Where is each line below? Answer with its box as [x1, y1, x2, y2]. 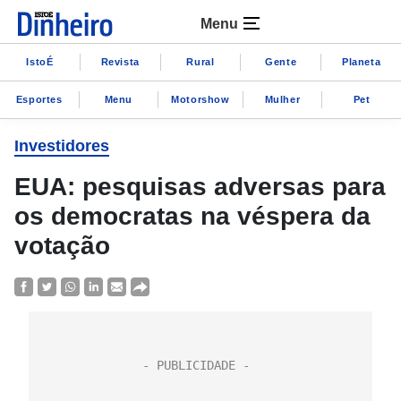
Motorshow [171, 93, 230, 105]
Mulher [264, 93, 301, 105]
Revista [100, 55, 140, 67]
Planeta [341, 55, 381, 67]
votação [14, 232, 110, 260]
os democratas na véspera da [14, 202, 371, 230]
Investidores [14, 137, 109, 155]
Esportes [15, 93, 63, 105]
